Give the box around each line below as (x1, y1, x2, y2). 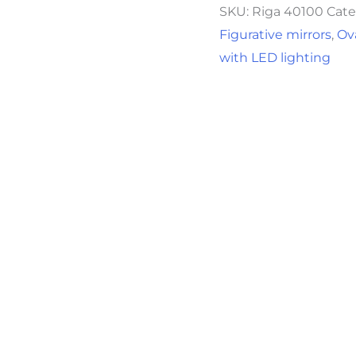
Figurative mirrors (219, 27, 332, 42)
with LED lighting (219, 50, 331, 65)
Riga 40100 (252, 4, 324, 19)
